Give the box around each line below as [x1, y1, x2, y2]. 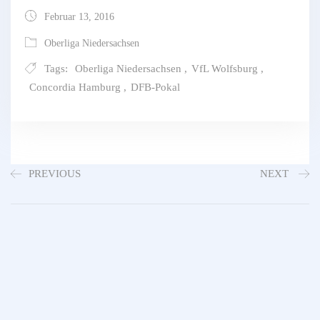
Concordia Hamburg [29, 81, 121, 94]
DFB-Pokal [131, 81, 180, 94]
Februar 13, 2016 [41, 11, 114, 23]
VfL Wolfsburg [191, 63, 258, 75]
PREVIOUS [29, 168, 81, 180]
